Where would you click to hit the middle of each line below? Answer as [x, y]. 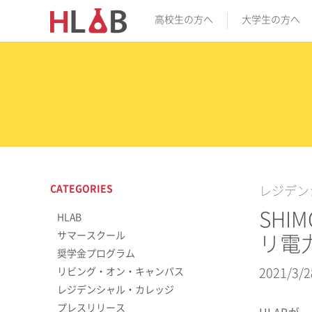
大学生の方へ [271, 19]
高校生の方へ [184, 19]
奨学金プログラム [96, 253]
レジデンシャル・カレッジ [116, 290]
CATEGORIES [81, 189]
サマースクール [91, 235]
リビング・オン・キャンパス [120, 272]
